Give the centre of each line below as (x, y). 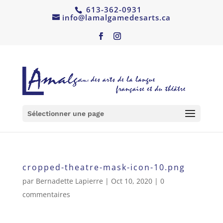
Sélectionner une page (65, 114)
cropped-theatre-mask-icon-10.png (104, 167)
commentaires (46, 195)
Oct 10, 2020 (131, 181)
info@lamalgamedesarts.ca (116, 18)
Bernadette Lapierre (69, 181)
